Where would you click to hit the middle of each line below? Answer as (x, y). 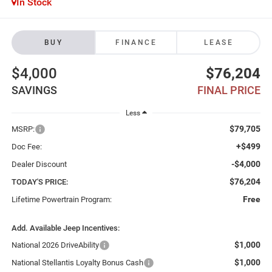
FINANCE (136, 42)
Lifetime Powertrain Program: (61, 200)
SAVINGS (34, 90)
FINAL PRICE (229, 90)
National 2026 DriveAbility (55, 245)
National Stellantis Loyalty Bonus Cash (77, 263)
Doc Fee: (26, 147)
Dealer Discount (39, 165)
